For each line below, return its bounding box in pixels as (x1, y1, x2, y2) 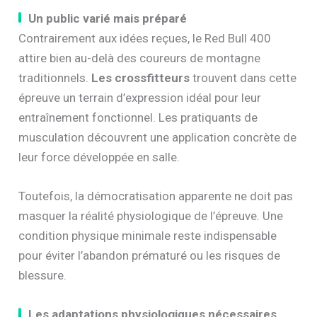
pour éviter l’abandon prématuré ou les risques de (18, 248, 281, 263)
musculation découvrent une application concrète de (18, 130, 297, 145)
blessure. (18, 268, 67, 283)
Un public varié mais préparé (28, 11, 188, 26)
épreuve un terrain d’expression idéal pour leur (18, 91, 262, 105)
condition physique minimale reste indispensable (18, 229, 277, 243)
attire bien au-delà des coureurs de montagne (18, 51, 261, 66)
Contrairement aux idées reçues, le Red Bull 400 (18, 31, 272, 46)
